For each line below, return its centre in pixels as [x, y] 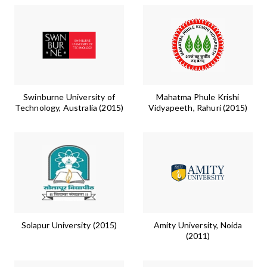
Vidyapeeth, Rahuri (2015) [198, 108]
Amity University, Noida [198, 225]
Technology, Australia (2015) [69, 108]
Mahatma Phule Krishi [198, 97]
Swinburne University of [69, 97]
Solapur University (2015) [69, 225]
